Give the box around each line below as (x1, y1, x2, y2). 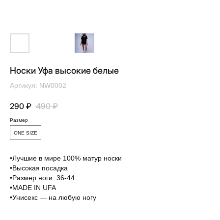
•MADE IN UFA (10, 184, 56, 192)
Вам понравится (5, 140, 80, 153)
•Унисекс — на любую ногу (10, 193, 96, 201)
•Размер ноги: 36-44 (10, 174, 75, 182)
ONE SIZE (14, 130, 37, 136)
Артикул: (10, 82, 39, 89)
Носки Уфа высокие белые (10, 65, 119, 76)
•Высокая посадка (10, 164, 68, 172)
